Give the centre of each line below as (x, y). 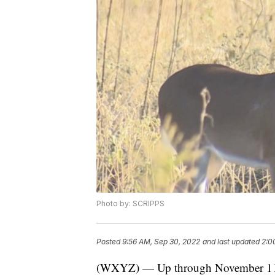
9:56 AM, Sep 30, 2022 (161, 242)
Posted (109, 242)
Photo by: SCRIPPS (130, 204)
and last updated (231, 242)
